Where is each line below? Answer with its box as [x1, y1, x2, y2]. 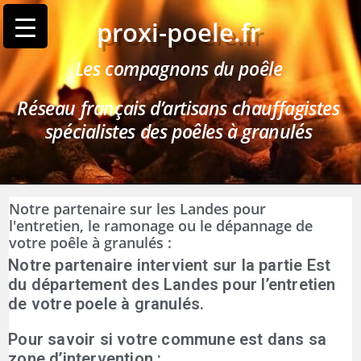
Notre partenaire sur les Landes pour [9, 199, 267, 218]
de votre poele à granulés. [8, 294, 205, 313]
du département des [8, 275, 164, 294]
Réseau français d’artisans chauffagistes [17, 95, 340, 121]
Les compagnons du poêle [74, 56, 283, 81]
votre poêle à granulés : [9, 233, 172, 252]
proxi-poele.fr [97, 15, 260, 49]
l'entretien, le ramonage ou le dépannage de [9, 216, 313, 235]
